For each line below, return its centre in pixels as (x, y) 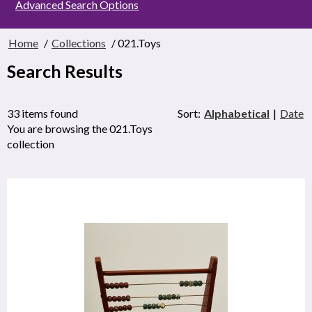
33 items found (42, 114)
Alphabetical (237, 114)
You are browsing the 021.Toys (80, 129)
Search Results (65, 71)
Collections (79, 42)
